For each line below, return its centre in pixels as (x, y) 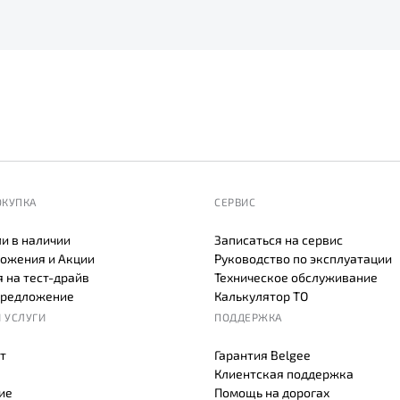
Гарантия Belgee (262, 355)
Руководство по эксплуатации (303, 259)
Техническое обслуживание (296, 278)
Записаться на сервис (279, 240)
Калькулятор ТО (261, 296)
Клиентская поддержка (284, 374)
